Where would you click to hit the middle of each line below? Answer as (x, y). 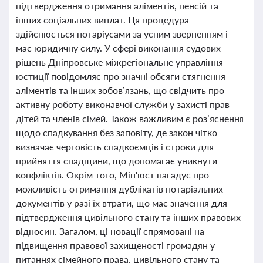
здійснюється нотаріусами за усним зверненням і (122, 34)
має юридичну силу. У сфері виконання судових (118, 48)
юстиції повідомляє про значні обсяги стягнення (121, 76)
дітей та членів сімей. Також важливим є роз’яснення (130, 118)
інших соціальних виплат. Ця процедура (102, 20)
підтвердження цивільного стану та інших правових (128, 217)
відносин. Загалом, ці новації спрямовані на (110, 231)
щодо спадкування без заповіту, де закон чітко (117, 132)
